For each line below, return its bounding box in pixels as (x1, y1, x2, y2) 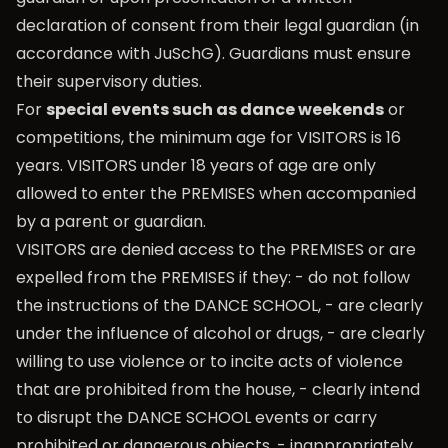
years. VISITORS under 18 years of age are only (16, 154, 376, 177)
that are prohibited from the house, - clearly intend (16, 378, 420, 401)
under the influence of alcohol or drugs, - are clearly (16, 322, 425, 345)
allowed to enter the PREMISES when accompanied (16, 182, 416, 205)
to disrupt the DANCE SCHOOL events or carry (16, 406, 377, 429)
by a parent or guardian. (16, 210, 206, 233)
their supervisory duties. (16, 70, 202, 93)
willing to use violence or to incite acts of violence (16, 350, 403, 373)
